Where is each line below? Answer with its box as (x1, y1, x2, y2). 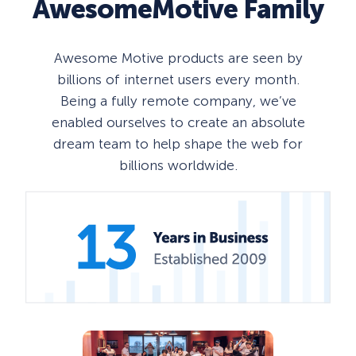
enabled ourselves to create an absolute (51, 114, 305, 131)
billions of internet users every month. (56, 72, 300, 88)
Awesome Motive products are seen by (53, 50, 303, 67)
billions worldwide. (118, 157, 238, 174)
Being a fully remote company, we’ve (60, 93, 296, 110)
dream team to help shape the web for (53, 136, 303, 153)
